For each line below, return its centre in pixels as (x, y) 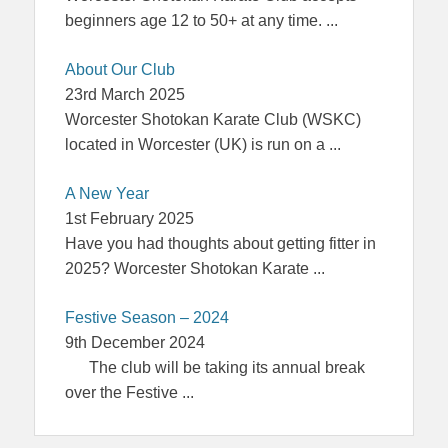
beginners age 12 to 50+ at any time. (195, 21)
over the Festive (123, 393)
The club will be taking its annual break (215, 368)
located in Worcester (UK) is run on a (197, 145)
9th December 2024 (135, 343)
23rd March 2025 (125, 95)
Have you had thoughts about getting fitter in (220, 244)
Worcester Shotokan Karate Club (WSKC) (213, 120)
